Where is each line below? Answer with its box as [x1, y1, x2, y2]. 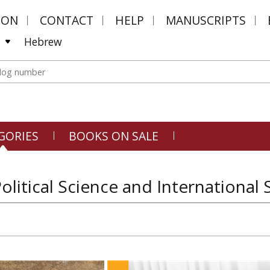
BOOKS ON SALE [69, 128, 159, 144]
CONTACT [40, 12, 93, 28]
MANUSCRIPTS [166, 12, 246, 28]
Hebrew [24, 34, 62, 49]
